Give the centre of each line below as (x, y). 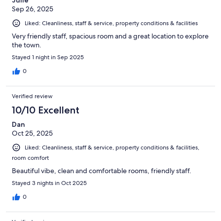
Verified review (32, 96)
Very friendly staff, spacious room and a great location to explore (110, 36)
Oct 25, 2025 (32, 133)
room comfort (30, 158)
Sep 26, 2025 (33, 9)
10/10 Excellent (46, 110)
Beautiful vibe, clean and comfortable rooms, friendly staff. (102, 171)
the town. (27, 45)
